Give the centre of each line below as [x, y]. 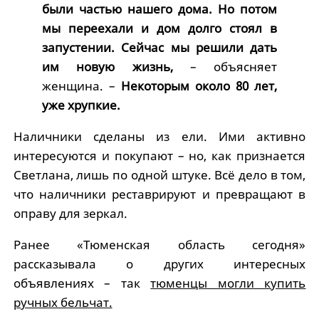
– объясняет [225, 66]
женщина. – [78, 85]
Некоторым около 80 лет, [196, 85]
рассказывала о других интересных [159, 263]
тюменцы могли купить [228, 283]
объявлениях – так [82, 283]
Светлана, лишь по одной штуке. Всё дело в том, [159, 174]
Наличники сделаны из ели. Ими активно [159, 136]
